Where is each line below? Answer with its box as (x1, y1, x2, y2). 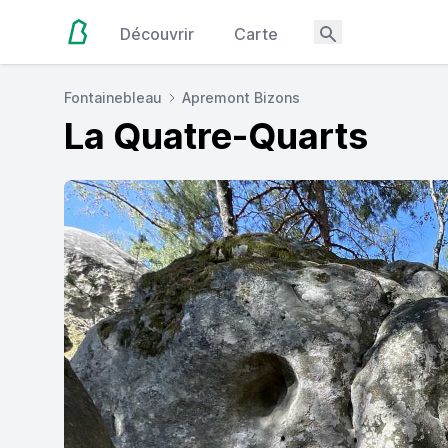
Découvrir (120, 24, 195, 44)
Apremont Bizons (182, 89, 300, 106)
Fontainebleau (64, 89, 162, 106)
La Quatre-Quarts (64, 114, 368, 158)
